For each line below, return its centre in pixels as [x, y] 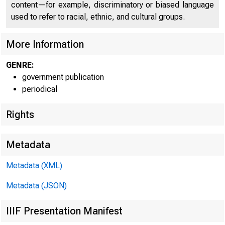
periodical [40, 89]
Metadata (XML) [34, 165]
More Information [45, 44]
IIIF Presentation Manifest [64, 211]
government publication [63, 77]
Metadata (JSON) [36, 186]
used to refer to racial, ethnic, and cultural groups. [98, 17]
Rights [20, 115]
